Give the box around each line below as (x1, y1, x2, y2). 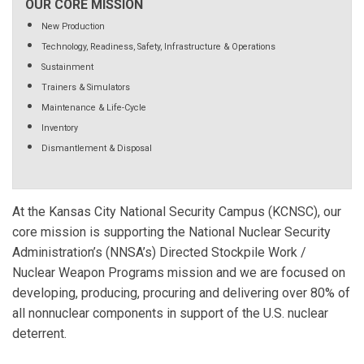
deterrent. (12, 325, 67, 341)
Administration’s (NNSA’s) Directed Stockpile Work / (12, 244, 306, 260)
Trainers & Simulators (41, 81, 130, 93)
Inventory (41, 122, 78, 133)
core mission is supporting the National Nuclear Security (12, 223, 331, 240)
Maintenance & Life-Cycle (41, 102, 146, 113)
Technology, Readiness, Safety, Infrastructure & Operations (41, 41, 275, 52)
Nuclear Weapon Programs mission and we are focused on (12, 264, 345, 280)
